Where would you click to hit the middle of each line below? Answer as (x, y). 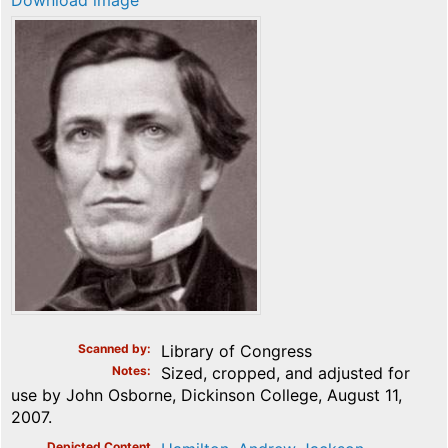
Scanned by (112, 348)
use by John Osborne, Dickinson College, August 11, (206, 394)
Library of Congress (236, 350)
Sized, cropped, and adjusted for (285, 372)
